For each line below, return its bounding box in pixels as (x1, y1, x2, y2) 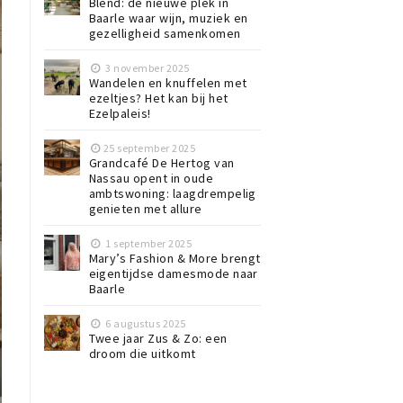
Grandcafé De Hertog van (88, 154, 235, 171)
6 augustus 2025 (103, 316, 186, 330)
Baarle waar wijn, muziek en (88, 9, 248, 26)
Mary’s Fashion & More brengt (88, 249, 261, 266)
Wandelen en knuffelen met (88, 74, 247, 91)
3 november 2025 (103, 60, 190, 75)
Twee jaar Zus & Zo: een (88, 329, 228, 346)
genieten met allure (88, 200, 202, 217)
